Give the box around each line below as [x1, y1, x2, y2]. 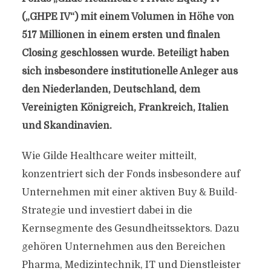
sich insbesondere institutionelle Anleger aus [21, 66, 238, 77]
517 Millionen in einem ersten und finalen [21, 30, 220, 41]
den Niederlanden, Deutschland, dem [21, 84, 200, 95]
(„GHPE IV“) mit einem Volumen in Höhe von [21, 11, 234, 22]
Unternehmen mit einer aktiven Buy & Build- [21, 187, 238, 198]
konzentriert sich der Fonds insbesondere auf [21, 169, 240, 180]
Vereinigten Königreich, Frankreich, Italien [21, 102, 229, 113]
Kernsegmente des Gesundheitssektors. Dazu [21, 223, 240, 234]
